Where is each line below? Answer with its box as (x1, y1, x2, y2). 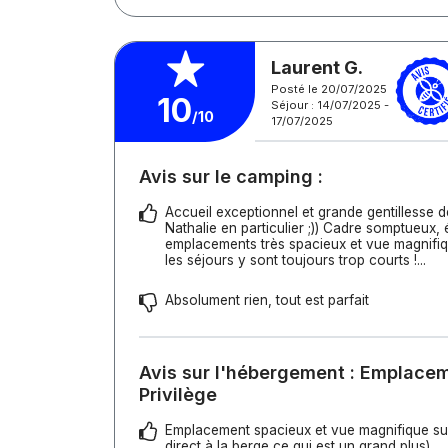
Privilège (139, 384, 217, 405)
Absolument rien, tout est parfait (165, 292, 369, 308)
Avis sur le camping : (139, 166, 323, 187)
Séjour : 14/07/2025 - (271, 97, 389, 112)
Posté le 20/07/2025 (271, 81, 387, 96)
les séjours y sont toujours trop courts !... (165, 252, 426, 268)
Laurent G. (271, 56, 363, 78)
